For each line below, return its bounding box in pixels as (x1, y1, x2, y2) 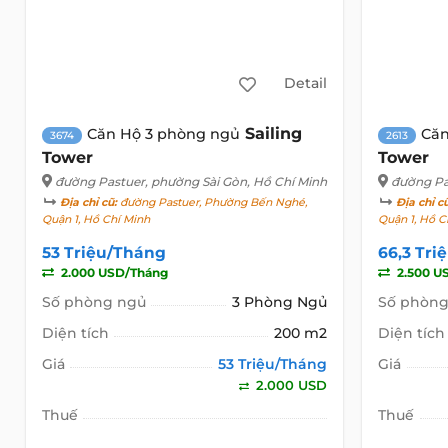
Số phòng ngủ (41, 292, 146, 311)
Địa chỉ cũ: (59, 195, 117, 209)
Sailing (244, 123, 302, 143)
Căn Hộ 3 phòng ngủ (86, 124, 240, 143)
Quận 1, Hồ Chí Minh (41, 212, 150, 226)
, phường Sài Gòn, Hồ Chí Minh (144, 173, 327, 189)
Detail (283, 74, 327, 93)
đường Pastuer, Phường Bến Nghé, (116, 195, 307, 209)
